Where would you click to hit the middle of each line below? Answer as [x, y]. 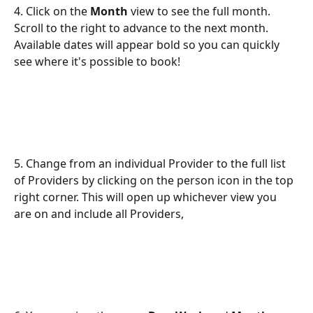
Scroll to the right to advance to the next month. [143, 28]
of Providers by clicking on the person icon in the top [155, 180]
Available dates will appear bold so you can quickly [148, 45]
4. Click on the [52, 12]
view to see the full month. [201, 12]
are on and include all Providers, [99, 213]
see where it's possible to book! [97, 62]
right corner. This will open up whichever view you [147, 197]
